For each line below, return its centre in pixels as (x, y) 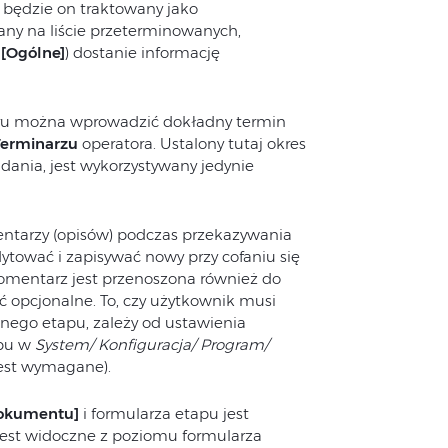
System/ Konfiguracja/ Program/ (151, 344)
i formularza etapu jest (163, 413)
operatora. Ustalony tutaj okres (191, 143)
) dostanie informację (142, 52)
